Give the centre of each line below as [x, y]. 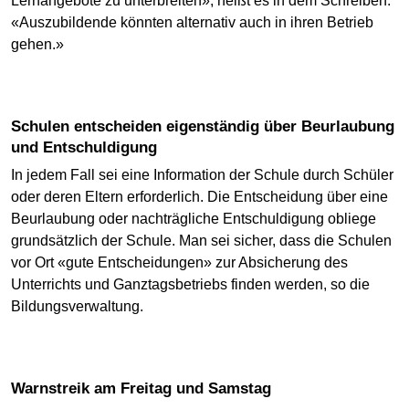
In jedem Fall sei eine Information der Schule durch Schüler [202, 175]
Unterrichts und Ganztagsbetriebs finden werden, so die [190, 285]
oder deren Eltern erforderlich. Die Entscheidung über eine [199, 197]
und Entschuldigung [84, 148]
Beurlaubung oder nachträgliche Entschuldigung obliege [194, 219]
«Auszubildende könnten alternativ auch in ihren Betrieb [192, 23]
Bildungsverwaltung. [79, 307]
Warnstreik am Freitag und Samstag [148, 389]
